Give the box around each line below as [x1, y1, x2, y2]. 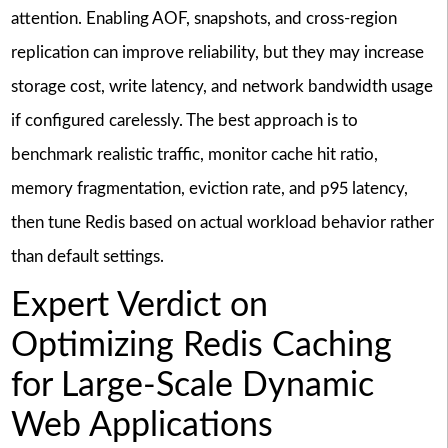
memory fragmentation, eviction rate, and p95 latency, [10, 179, 408, 197]
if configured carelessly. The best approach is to [10, 111, 358, 129]
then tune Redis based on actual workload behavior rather [10, 213, 434, 231]
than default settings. [10, 247, 164, 265]
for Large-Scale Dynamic [10, 369, 374, 404]
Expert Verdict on [10, 289, 268, 324]
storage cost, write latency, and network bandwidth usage [10, 77, 433, 95]
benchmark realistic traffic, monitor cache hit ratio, [10, 145, 378, 163]
